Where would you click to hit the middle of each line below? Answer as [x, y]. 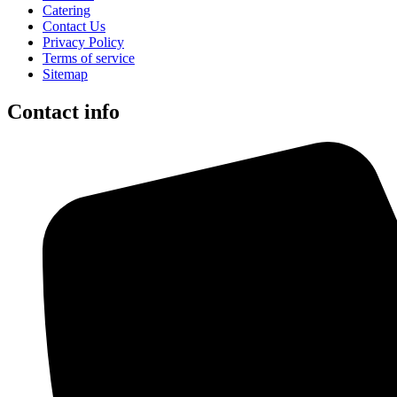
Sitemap [65, 74]
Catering [66, 11]
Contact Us [74, 27]
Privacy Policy [83, 43]
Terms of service [89, 58]
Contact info [63, 112]
